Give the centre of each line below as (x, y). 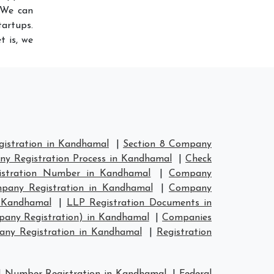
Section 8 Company (167, 144)
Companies (187, 218)
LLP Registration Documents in (139, 203)
